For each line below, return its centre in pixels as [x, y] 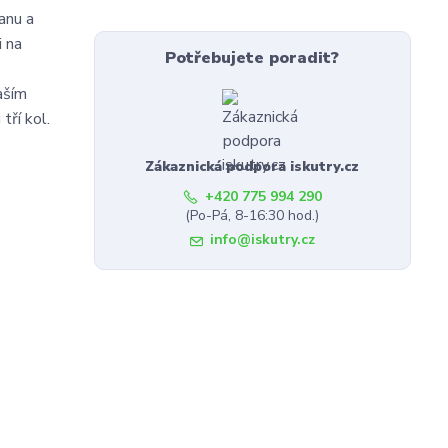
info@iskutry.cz [262, 240]
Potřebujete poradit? [252, 58]
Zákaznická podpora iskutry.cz [252, 167]
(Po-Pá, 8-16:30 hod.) [252, 216]
